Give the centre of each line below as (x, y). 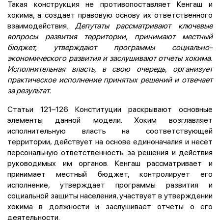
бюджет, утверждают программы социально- (110, 47)
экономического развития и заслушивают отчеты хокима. (110, 58)
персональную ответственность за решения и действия (110, 152)
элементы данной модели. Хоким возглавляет (110, 120)
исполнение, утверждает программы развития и (110, 184)
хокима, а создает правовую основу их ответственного (110, 14)
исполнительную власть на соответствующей (110, 130)
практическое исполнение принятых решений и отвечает (110, 79)
